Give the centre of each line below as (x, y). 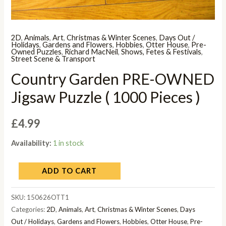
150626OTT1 (48, 197)
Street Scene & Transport (53, 59)
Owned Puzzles (37, 51)
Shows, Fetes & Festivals (161, 51)
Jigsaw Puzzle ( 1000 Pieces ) (106, 97)
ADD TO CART (70, 171)
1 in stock (69, 143)
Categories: (29, 209)
